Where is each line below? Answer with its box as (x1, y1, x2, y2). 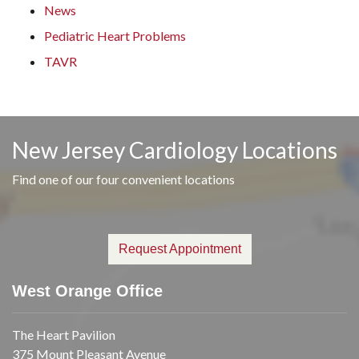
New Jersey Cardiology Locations (12, 135, 337, 163)
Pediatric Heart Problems (44, 27, 186, 43)
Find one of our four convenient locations (12, 171, 235, 187)
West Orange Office (12, 281, 163, 300)
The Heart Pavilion (12, 326, 115, 342)
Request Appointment (118, 241, 241, 256)
